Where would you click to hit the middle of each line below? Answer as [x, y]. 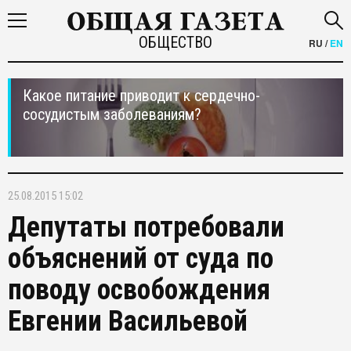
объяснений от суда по [141, 259]
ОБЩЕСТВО [175, 42]
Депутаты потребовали [146, 227]
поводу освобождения [139, 290]
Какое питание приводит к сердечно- [141, 96]
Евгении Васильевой [128, 321]
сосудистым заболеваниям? [112, 114]
